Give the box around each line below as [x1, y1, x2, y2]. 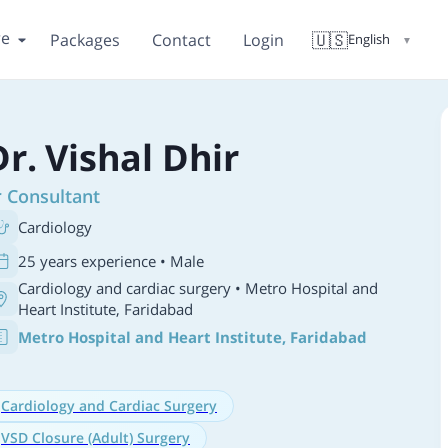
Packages [50, 28, 120, 51]
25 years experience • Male [18, 250, 204, 271]
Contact [152, 28, 211, 51]
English [348, 30, 390, 48]
